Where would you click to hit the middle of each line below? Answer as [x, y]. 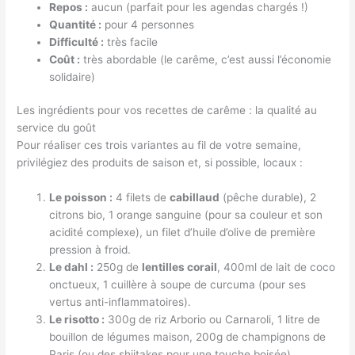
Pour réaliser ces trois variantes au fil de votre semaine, [159, 145]
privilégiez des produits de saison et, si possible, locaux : [160, 163]
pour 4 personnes [148, 24]
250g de [118, 267]
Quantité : [76, 24]
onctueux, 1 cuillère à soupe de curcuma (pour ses [178, 284]
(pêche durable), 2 [268, 197]
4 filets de [141, 197]
